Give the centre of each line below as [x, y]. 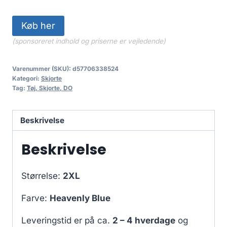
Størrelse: [42, 176]
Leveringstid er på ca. [67, 221]
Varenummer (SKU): [42, 68]
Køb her [38, 25]
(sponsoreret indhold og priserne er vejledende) [89, 41]
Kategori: [27, 78]
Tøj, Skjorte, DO [50, 88]
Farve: [35, 198]
